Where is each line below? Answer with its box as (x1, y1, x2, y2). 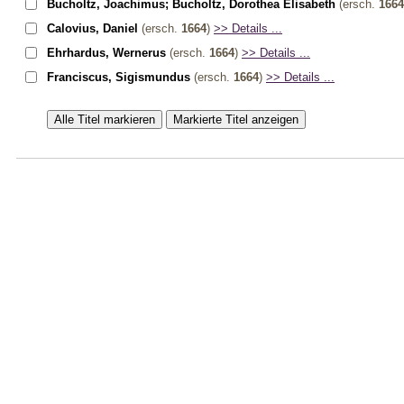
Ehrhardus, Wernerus (47, 45, 166, 60)
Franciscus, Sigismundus (47, 69, 190, 84)
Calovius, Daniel (47, 21, 138, 35)
